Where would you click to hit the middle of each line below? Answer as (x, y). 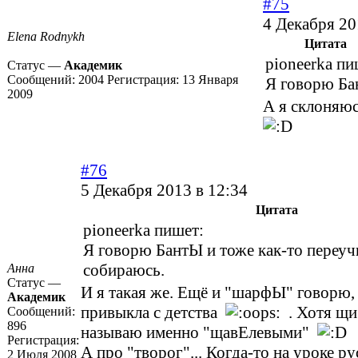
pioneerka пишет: (143, 231)
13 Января (210, 80)
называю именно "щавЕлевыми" (199, 333)
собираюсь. (124, 270)
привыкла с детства (153, 313)
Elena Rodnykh (46, 37)
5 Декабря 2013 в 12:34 (164, 191)
